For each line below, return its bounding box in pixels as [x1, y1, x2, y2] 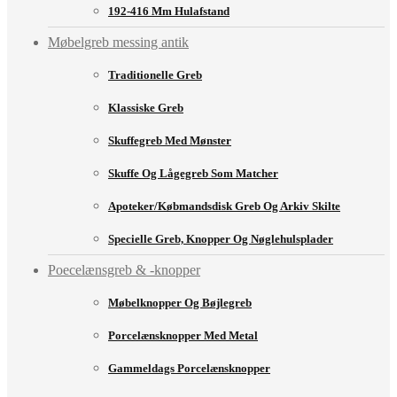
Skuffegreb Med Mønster [108, 134, 231, 148]
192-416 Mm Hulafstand [108, 4, 230, 19]
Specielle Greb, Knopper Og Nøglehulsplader [108, 232, 333, 246]
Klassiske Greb [108, 101, 183, 115]
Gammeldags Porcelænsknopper [108, 362, 270, 376]
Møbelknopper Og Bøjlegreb [108, 296, 252, 310]
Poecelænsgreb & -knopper [48, 262, 200, 278]
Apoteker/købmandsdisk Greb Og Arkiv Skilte [108, 199, 340, 214]
